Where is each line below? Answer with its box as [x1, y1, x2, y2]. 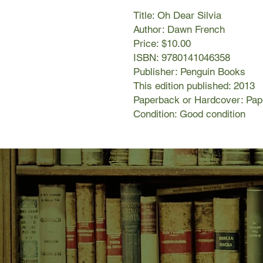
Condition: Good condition [133, 108, 245, 120]
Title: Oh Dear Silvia [133, 9, 221, 22]
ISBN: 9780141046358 [133, 52, 230, 64]
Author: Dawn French [133, 23, 225, 36]
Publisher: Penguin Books [133, 66, 245, 78]
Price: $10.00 [133, 38, 191, 50]
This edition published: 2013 [133, 80, 255, 92]
